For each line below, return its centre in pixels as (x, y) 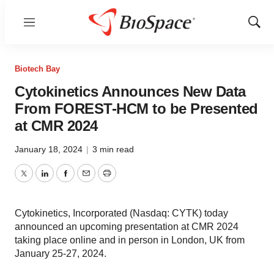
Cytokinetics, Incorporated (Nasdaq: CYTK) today (121, 213)
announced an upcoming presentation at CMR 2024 (127, 227)
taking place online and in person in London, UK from (130, 240)
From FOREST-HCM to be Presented (136, 109)
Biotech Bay (37, 69)
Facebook (86, 180)
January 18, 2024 (50, 149)
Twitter (37, 180)
